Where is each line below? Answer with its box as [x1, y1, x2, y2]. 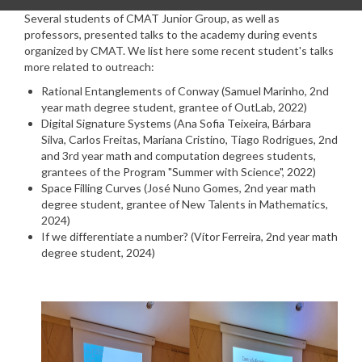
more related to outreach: [24, 60, 154, 74]
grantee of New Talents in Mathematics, [126, 197, 328, 211]
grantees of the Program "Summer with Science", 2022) [41, 165, 316, 179]
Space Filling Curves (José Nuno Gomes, [41, 181, 244, 195]
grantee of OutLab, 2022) [179, 100, 307, 114]
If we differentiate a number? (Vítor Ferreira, [41, 229, 266, 243]
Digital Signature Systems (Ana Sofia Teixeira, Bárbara [41, 116, 311, 130]
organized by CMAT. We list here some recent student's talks [24, 44, 334, 57]
